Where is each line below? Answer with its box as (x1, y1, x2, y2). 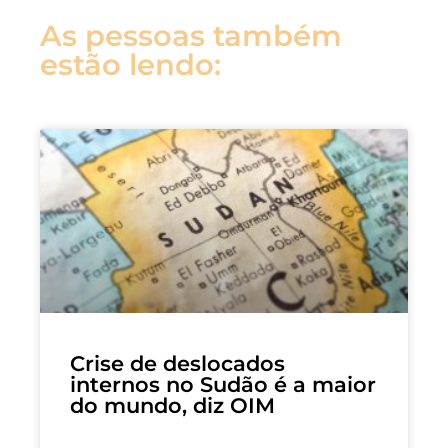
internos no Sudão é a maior (70, 372, 376, 398)
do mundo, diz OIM (70, 393, 275, 419)
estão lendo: (40, 47, 221, 83)
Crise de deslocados (70, 351, 285, 377)
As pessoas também (40, 18, 342, 54)
